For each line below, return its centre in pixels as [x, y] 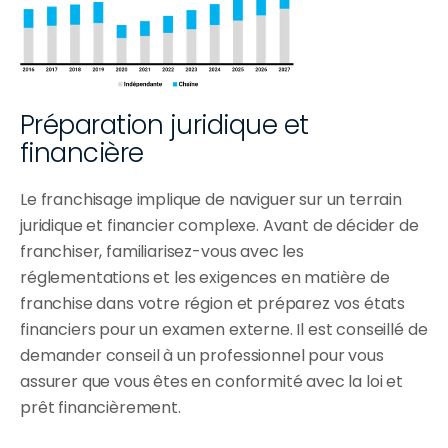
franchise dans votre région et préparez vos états [213, 304]
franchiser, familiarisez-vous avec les [162, 252]
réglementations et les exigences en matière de [205, 278]
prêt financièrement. [100, 408]
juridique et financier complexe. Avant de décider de [219, 226]
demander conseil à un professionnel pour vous [202, 356]
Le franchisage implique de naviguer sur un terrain [211, 200]
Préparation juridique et [164, 125]
